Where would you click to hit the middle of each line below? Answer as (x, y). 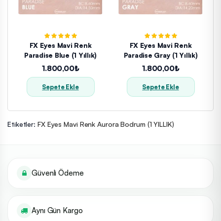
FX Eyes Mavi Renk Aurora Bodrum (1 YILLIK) (106, 124)
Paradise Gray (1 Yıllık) (185, 55)
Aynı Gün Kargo (57, 210)
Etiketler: (22, 124)
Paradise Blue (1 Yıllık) (84, 55)
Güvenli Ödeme (58, 173)
